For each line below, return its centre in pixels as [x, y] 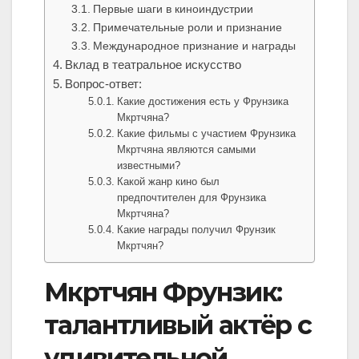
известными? [149, 166]
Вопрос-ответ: [104, 84]
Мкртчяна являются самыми [187, 150]
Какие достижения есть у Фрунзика [203, 102]
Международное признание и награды [194, 46]
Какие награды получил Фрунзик [197, 230]
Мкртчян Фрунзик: [163, 292]
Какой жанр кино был [169, 182]
